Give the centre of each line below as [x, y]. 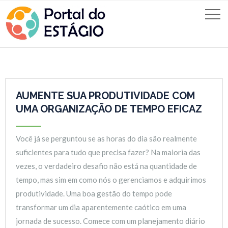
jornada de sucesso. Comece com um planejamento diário [110, 221]
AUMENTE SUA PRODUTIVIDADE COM [105, 95]
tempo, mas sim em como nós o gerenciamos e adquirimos [111, 179]
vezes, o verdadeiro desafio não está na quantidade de [106, 166]
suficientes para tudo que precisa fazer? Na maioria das [108, 152]
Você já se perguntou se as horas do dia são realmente [106, 138]
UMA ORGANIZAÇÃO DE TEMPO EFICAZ [109, 109]
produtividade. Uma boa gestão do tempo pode [94, 193]
